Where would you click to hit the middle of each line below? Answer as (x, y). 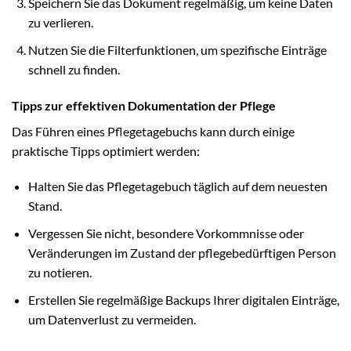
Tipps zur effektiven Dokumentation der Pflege (144, 105)
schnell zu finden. (74, 69)
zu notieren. (60, 273)
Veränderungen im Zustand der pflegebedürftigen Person (182, 253)
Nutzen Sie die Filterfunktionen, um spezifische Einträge (177, 49)
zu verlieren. (60, 23)
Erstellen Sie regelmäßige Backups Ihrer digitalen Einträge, (183, 299)
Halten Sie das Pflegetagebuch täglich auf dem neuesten (177, 186)
